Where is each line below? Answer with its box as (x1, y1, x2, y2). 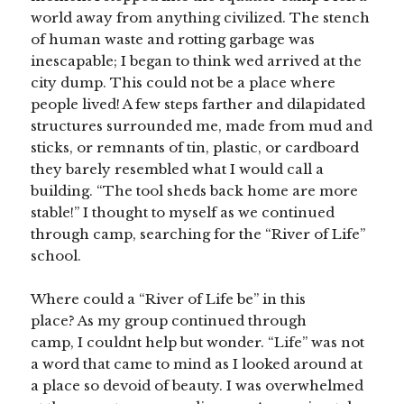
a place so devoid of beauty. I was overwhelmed (31, 377, 364, 395)
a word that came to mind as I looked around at (31, 355, 363, 373)
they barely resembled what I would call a (31, 161, 325, 179)
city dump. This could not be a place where (31, 74, 336, 92)
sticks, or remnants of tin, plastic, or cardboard (31, 139, 360, 157)
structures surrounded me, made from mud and (31, 117, 373, 135)
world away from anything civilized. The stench (31, 9, 371, 27)
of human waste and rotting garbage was (31, 31, 316, 49)
